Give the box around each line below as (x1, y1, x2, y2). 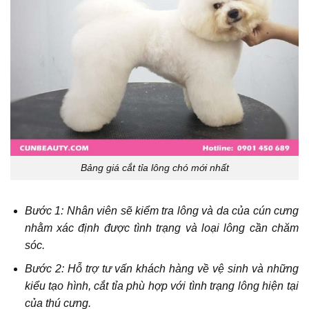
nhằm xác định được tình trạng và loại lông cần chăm (24, 221, 299, 234)
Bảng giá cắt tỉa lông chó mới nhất (80, 161, 229, 173)
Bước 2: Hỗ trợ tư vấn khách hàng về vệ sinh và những (24, 263, 299, 275)
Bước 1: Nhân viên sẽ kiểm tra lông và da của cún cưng (24, 204, 299, 217)
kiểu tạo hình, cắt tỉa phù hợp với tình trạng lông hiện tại (24, 280, 299, 292)
